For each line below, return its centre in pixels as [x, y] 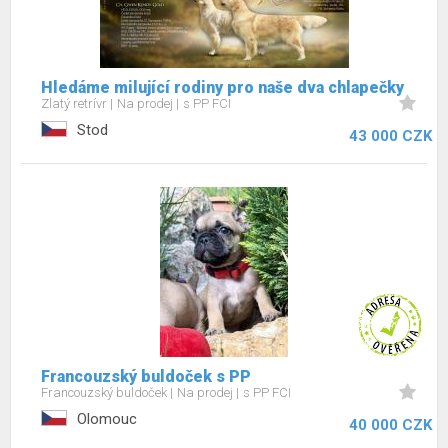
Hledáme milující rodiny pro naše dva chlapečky [222, 87]
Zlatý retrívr [75, 103]
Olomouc [107, 419]
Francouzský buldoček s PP [146, 376]
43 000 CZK [390, 136]
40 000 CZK [390, 425]
